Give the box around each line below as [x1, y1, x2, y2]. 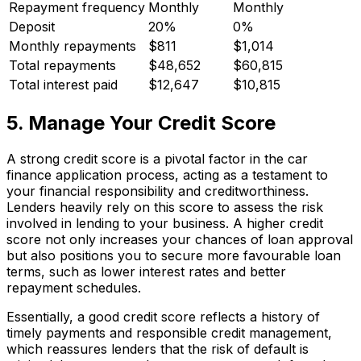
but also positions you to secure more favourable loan [6, 247, 341, 263]
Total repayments [9, 56, 116, 73]
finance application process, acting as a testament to [6, 166, 328, 183]
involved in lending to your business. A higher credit [6, 214, 323, 231]
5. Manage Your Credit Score [6, 110, 276, 135]
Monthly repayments [9, 37, 136, 54]
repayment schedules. [6, 279, 141, 296]
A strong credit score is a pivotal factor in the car [6, 150, 308, 167]
